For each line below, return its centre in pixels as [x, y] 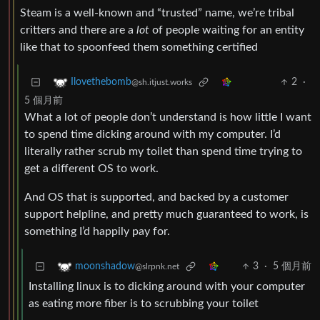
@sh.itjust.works [162, 82]
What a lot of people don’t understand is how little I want [168, 117]
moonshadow [105, 267]
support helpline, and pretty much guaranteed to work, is [166, 215]
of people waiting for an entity [227, 30]
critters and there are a [78, 30]
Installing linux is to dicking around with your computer [167, 287]
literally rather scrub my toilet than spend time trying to [163, 152]
